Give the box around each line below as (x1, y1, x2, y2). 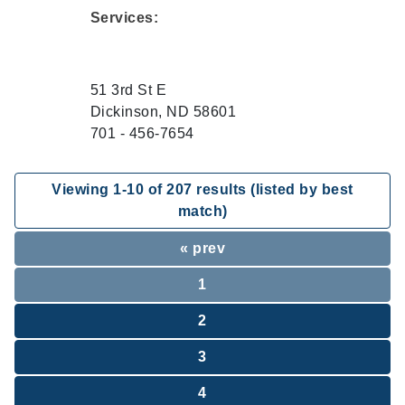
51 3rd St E (89, 82, 167, 98)
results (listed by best (192, 182, 353, 197)
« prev (180, 240, 225, 256)
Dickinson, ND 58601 (89, 104, 237, 119)
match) (177, 203, 228, 219)
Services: (89, 10, 159, 25)
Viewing (52, 182, 114, 197)
